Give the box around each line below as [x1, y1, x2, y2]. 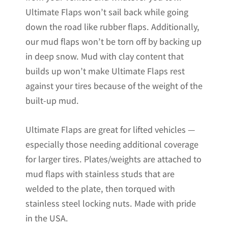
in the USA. [25, 212, 68, 224]
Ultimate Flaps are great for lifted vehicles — [25, 124, 195, 136]
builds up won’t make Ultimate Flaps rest [25, 65, 185, 77]
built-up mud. [25, 94, 79, 106]
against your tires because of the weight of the [25, 79, 203, 92]
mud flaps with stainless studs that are [25, 168, 175, 180]
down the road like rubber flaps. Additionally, [25, 20, 199, 33]
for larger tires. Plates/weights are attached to [25, 153, 202, 165]
